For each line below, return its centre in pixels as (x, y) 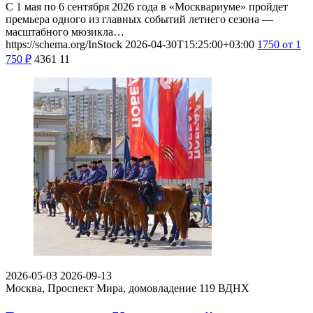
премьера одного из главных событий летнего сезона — (139, 19)
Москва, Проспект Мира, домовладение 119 (110, 288)
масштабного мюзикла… (65, 31)
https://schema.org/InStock (64, 44)
